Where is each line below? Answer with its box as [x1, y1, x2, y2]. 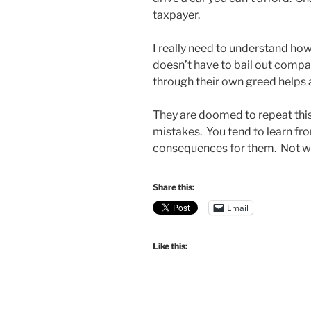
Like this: [153, 241, 187, 252]
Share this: [153, 182, 194, 193]
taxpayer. [153, 8, 200, 22]
